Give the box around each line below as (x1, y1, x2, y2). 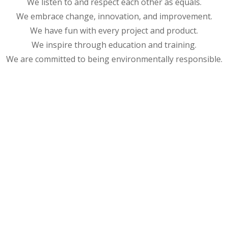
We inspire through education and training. (32, 39, 196, 51)
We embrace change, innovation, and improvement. (16, 11, 212, 22)
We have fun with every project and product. (30, 25, 198, 37)
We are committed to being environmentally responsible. (6, 53, 222, 65)
